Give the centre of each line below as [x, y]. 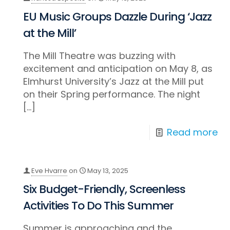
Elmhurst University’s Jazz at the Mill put [114, 82]
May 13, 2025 [108, 171]
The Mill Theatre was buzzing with [100, 56]
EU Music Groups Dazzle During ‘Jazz [118, 17]
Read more [192, 132]
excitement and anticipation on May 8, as [118, 69]
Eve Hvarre [50, 171]
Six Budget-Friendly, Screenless [104, 189]
